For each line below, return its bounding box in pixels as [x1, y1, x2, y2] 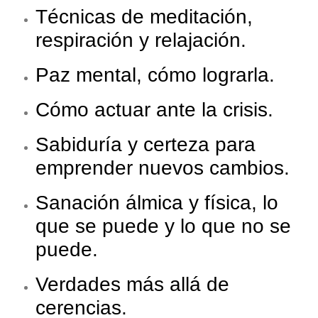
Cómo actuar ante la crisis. [35, 99, 273, 121]
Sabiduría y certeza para [35, 133, 256, 156]
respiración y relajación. [35, 29, 246, 52]
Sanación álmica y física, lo [35, 192, 278, 214]
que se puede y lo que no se [35, 215, 291, 238]
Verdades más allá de [35, 273, 229, 296]
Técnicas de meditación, [35, 6, 253, 28]
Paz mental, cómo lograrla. [35, 64, 275, 87]
